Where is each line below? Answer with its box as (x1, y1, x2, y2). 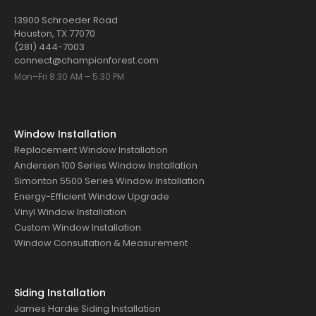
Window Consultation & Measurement (14, 236, 188, 250)
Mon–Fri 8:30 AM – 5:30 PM (14, 70, 124, 83)
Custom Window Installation (14, 220, 141, 234)
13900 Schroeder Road (14, 13, 118, 27)
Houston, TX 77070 (14, 26, 95, 40)
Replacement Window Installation (14, 142, 168, 157)
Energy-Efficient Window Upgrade (14, 189, 169, 203)
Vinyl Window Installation (14, 205, 126, 219)
